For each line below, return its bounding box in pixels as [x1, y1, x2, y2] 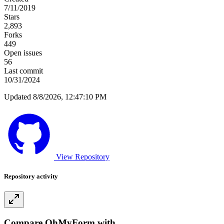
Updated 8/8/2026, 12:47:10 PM [4, 92, 106, 101]
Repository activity [4, 172, 58, 180]
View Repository [56, 152, 109, 161]
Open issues [4, 48, 42, 57]
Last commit [4, 66, 43, 75]
